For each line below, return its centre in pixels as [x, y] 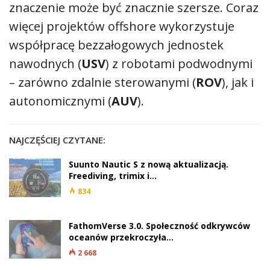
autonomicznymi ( [60, 101]
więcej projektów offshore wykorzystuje [122, 27]
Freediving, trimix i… [113, 176]
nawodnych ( [45, 64]
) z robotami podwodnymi [179, 64]
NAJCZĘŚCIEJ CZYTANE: [57, 140]
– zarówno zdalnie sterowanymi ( [102, 83]
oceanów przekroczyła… [121, 237]
